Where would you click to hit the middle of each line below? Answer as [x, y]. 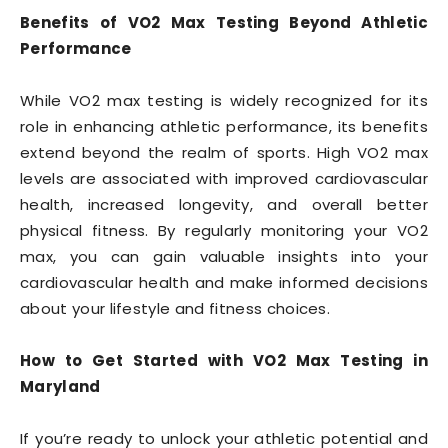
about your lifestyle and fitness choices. [175, 309]
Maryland [60, 387]
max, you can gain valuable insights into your [224, 257]
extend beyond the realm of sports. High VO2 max [224, 153]
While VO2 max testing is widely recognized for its [224, 101]
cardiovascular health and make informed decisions [224, 283]
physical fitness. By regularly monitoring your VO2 [224, 231]
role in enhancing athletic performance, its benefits [224, 127]
